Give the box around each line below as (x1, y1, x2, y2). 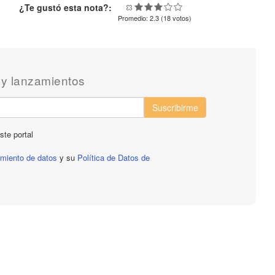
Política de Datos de (77, 152, 150, 164)
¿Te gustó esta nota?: (18, 1, 112, 14)
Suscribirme (152, 101, 199, 114)
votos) (170, 13, 192, 23)
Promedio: (117, 13, 150, 23)
